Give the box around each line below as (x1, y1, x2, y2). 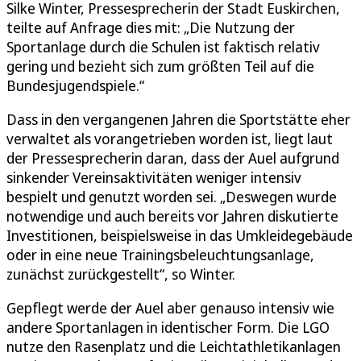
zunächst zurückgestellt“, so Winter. (6, 263, 235, 284)
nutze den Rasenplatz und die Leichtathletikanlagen (6, 336, 341, 356)
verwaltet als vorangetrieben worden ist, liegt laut (6, 128, 333, 148)
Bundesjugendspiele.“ (6, 75, 144, 95)
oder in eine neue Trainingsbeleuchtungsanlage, (6, 244, 314, 264)
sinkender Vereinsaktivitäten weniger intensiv (6, 167, 301, 187)
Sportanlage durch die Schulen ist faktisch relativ (6, 36, 320, 56)
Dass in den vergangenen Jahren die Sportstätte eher (6, 109, 351, 129)
